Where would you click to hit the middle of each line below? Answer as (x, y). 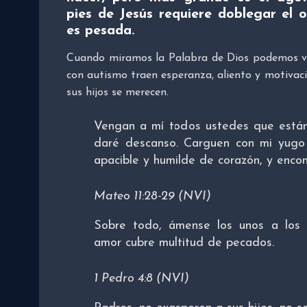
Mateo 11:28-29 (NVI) (152, 197)
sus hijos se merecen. (118, 93)
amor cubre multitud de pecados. (184, 243)
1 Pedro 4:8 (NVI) (142, 279)
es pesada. (100, 31)
